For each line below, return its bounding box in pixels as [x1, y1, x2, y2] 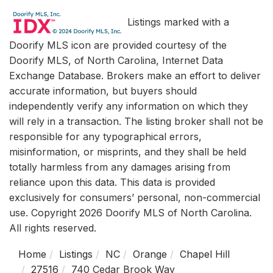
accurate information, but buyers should [9, 85, 197, 97]
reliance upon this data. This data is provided [9, 176, 215, 188]
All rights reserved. [9, 222, 96, 234]
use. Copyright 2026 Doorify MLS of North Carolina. [9, 207, 252, 219]
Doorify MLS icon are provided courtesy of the [9, 39, 227, 51]
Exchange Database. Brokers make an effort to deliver [9, 69, 261, 82]
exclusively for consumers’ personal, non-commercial [9, 191, 260, 204]
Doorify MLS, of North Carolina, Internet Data [9, 54, 223, 66]
